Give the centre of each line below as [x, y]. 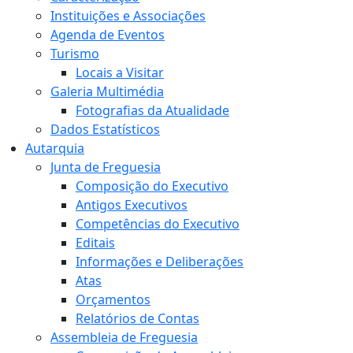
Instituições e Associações [128, 16]
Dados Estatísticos [105, 130]
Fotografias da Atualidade [152, 111]
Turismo [75, 54]
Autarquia [55, 149]
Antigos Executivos [132, 205]
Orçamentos [113, 300]
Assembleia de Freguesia [124, 338]
